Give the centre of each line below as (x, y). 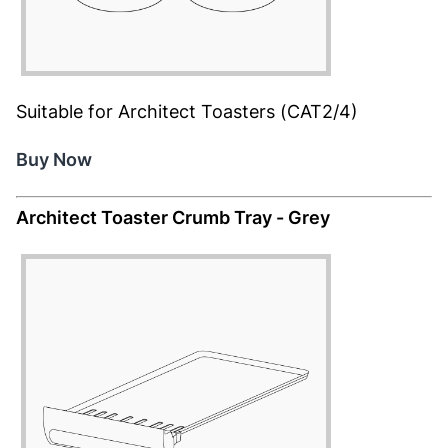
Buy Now (54, 159)
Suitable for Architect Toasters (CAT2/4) (187, 111)
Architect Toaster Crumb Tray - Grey (173, 217)
